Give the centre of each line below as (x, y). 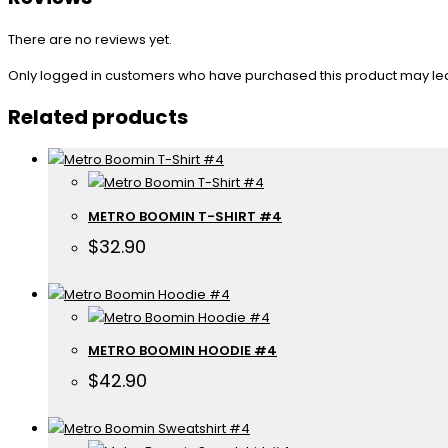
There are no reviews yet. (90, 39)
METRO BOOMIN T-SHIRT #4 (185, 216)
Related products (98, 117)
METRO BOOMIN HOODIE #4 (182, 351)
